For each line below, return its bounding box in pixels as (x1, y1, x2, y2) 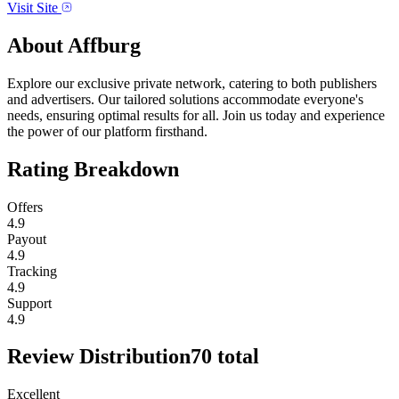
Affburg (68, 33, 141, 57)
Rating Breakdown (7, 157, 179, 181)
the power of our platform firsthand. (7, 123, 208, 139)
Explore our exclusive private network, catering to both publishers (7, 75, 377, 91)
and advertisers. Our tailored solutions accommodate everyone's (7, 91, 363, 107)
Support (7, 295, 52, 311)
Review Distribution (7, 345, 191, 369)
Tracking (7, 263, 57, 279)
